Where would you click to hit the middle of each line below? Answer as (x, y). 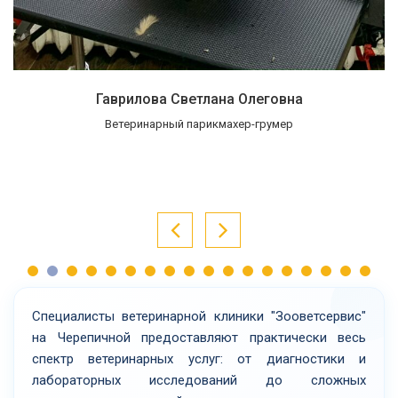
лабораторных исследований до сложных (199, 380)
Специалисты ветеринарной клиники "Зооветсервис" (199, 316)
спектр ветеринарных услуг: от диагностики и (199, 358)
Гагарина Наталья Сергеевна (199, 99)
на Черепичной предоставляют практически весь (199, 337)
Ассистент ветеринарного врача (199, 123)
